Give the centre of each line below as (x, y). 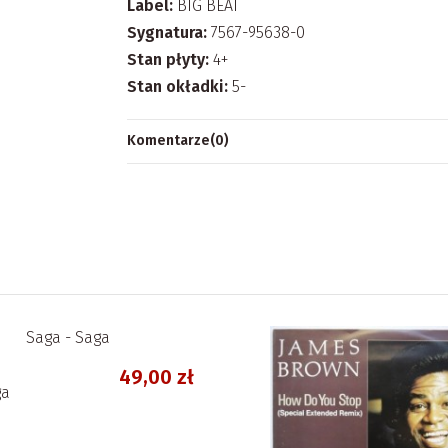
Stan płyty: (168, 60)
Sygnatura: (167, 32)
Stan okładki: (177, 87)
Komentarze (168, 141)
